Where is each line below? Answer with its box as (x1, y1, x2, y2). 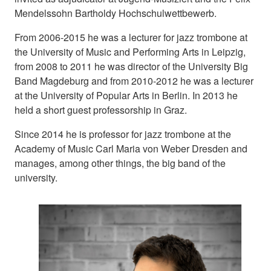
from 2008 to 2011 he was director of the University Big (15, 59, 248, 73)
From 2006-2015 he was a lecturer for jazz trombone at (15, 30, 247, 44)
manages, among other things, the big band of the (15, 155, 226, 170)
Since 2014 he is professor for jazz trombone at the (15, 126, 231, 141)
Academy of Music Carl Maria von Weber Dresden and (15, 141, 247, 155)
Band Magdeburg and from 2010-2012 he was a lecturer (15, 73, 253, 88)
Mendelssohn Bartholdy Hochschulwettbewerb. (15, 5, 217, 20)
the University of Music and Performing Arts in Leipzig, (15, 44, 246, 59)
